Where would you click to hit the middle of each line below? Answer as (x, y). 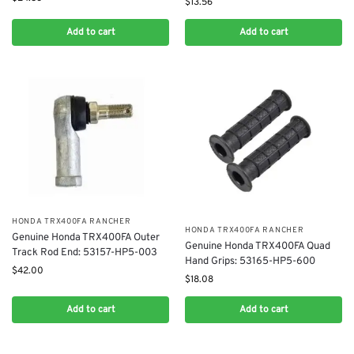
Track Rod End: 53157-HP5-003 (85, 253)
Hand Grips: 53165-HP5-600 (250, 261)
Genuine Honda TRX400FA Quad (258, 246)
